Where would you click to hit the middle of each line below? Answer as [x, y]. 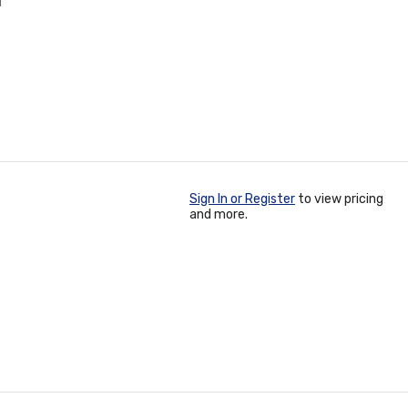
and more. [219, 214]
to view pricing [339, 199]
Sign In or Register [242, 199]
